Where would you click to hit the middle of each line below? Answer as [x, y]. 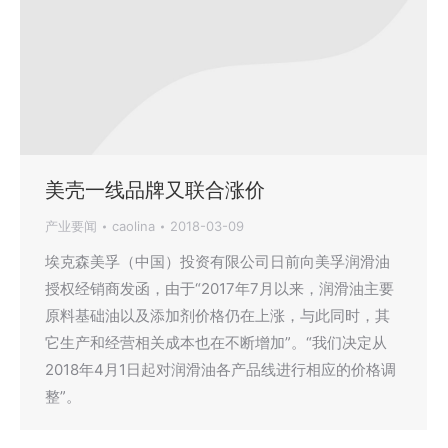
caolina [133, 226]
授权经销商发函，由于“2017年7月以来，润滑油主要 [219, 288]
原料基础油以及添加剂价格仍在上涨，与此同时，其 [217, 315]
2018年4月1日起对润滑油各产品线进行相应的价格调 [220, 369]
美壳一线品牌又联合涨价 [155, 190]
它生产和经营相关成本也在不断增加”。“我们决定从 [216, 342]
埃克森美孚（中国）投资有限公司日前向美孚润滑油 [217, 261]
